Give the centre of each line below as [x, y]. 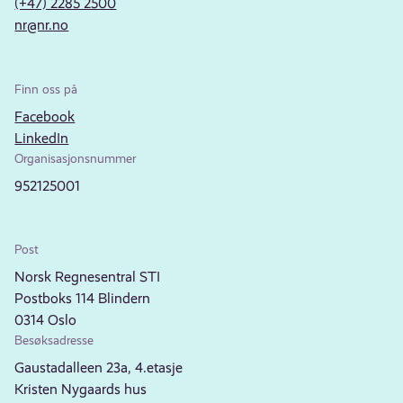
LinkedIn [42, 138]
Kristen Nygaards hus [81, 390]
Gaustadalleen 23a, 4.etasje [99, 368]
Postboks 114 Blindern [83, 299]
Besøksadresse [54, 340]
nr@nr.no [42, 24]
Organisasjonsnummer [76, 158]
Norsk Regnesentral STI [88, 277]
